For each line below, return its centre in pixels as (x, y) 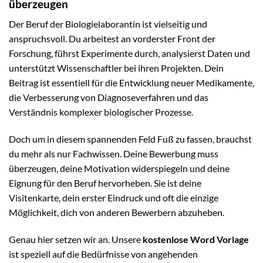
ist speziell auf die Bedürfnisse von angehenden (103, 254)
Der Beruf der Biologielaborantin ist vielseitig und (108, 24)
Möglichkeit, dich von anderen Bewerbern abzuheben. (117, 213)
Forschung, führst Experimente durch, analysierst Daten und (129, 53)
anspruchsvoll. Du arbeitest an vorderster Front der (112, 39)
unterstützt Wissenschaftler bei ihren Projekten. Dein (116, 68)
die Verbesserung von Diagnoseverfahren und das (109, 97)
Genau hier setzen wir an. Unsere (76, 239)
